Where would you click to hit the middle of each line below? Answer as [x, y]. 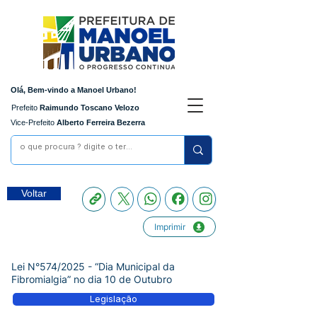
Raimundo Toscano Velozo [88, 108]
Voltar [34, 193]
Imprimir [170, 227]
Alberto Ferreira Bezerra [100, 122]
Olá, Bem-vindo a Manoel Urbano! [74, 90]
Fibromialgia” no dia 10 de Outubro [92, 279]
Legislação [114, 299]
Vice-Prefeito [33, 122]
